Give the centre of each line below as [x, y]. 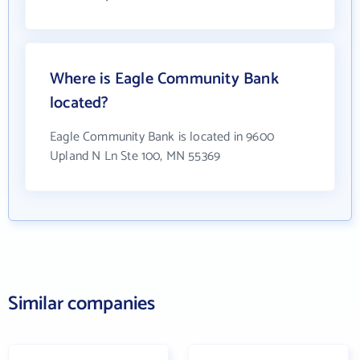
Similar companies [82, 305]
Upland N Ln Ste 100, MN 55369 [135, 157]
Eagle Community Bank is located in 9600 [162, 137]
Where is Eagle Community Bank [164, 80]
